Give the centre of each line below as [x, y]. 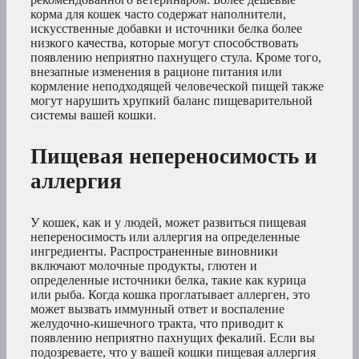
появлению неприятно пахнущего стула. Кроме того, [176, 57]
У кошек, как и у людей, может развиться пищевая [168, 222]
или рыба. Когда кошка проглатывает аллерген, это [170, 294]
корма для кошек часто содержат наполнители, [158, 14]
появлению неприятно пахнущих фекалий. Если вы [173, 337]
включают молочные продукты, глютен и [144, 265]
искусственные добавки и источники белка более [166, 28]
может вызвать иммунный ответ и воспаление [157, 309]
